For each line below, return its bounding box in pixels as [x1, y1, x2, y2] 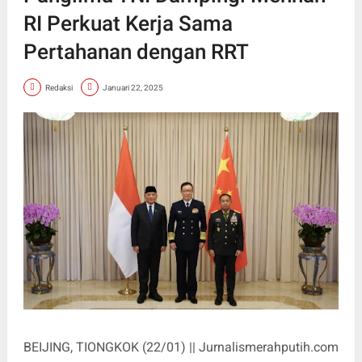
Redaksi [44, 82, 73, 92]
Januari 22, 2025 [102, 82, 163, 92]
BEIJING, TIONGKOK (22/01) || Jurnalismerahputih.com [23, 339, 339, 355]
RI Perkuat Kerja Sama [23, 11, 233, 36]
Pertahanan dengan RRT [23, 40, 249, 64]
